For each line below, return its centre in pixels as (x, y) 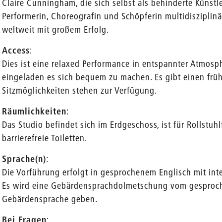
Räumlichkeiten (34, 111)
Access (16, 50)
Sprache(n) (24, 159)
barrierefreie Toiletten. (45, 138)
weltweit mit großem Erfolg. (56, 29)
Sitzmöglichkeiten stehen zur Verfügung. (80, 90)
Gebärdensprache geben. (50, 199)
